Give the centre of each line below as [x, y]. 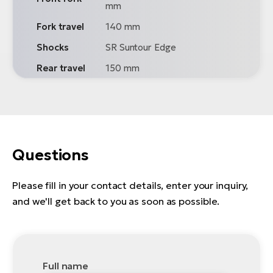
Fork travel [60, 27]
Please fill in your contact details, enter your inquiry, [130, 186]
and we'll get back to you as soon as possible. [116, 201]
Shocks [53, 48]
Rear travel [61, 68]
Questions [51, 155]
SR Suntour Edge [141, 48]
